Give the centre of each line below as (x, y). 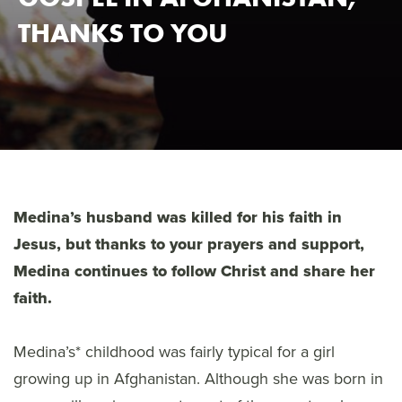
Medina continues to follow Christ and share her (194, 271)
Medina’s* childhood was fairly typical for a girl (174, 352)
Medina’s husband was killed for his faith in (178, 218)
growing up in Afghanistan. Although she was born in (198, 379)
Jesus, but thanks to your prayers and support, (189, 245)
